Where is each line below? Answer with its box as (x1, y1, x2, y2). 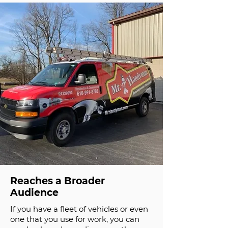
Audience (10, 187, 59, 198)
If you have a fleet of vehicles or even (10, 204, 148, 214)
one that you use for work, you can (10, 214, 139, 224)
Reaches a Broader (10, 175, 105, 187)
